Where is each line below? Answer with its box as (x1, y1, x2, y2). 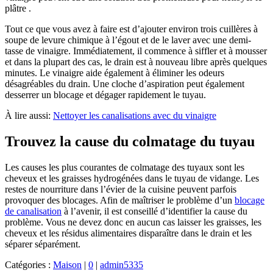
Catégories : (5, 260, 53, 271)
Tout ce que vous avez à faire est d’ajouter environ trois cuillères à (5, 24, 258, 35)
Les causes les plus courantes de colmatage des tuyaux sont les (5, 162, 244, 173)
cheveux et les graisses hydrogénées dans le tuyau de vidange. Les (5, 173, 259, 184)
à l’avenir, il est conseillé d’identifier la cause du (62, 206, 247, 217)
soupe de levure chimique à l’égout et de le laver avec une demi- (5, 35, 251, 46)
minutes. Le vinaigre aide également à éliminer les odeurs (5, 68, 224, 79)
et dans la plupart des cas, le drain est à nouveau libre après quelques (5, 57, 267, 68)
